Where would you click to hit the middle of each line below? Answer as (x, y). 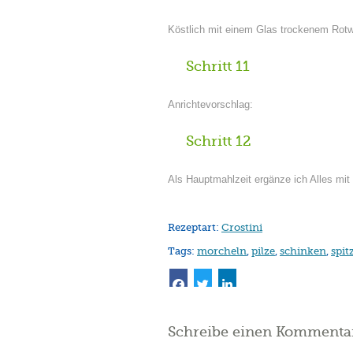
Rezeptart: (195, 227)
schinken (303, 251)
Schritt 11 (218, 66)
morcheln (222, 251)
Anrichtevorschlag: (210, 104)
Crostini (242, 227)
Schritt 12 (219, 141)
